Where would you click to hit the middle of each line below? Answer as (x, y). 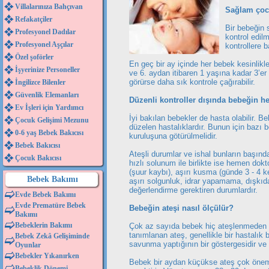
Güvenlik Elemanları (47, 95)
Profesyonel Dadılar (45, 32)
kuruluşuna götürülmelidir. (173, 136)
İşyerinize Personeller (47, 70)
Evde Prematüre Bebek (50, 205)
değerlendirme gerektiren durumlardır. (193, 190)
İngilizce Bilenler (40, 82)
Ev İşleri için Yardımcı (49, 107)
